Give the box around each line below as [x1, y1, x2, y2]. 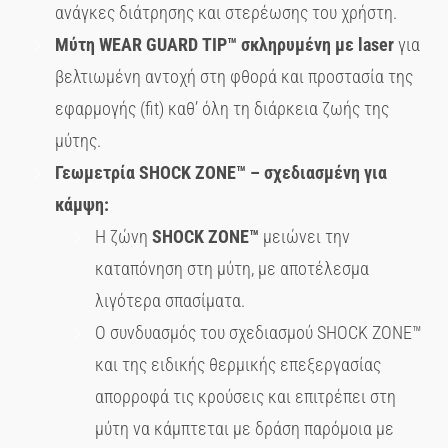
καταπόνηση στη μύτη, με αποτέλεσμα [95, 257, 369, 279]
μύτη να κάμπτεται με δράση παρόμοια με [95, 417, 394, 439]
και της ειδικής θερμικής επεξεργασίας [95, 353, 381, 375]
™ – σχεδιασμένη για [236, 161, 387, 183]
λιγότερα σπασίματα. [95, 289, 245, 311]
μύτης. [55, 129, 101, 151]
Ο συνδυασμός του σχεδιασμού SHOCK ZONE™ [95, 321, 422, 343]
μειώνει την [259, 225, 350, 247]
